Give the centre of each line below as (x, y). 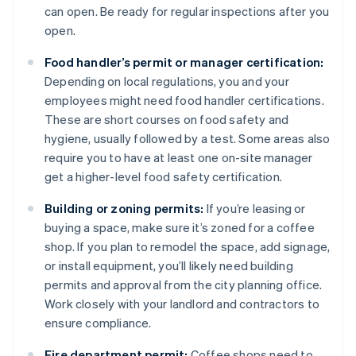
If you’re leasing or (255, 209)
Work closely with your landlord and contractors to (182, 304)
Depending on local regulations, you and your (167, 81)
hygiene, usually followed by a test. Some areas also (188, 139)
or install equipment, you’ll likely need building (169, 266)
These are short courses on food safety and (167, 120)
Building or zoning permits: (124, 209)
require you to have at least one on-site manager (179, 158)
